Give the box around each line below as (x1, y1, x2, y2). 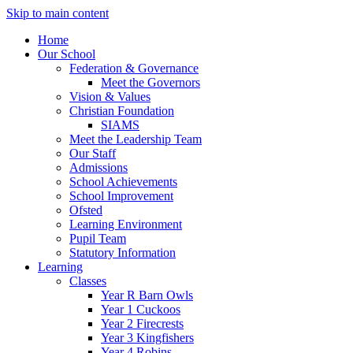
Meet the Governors (101, 76, 200, 89)
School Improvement (69, 189, 173, 203)
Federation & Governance (69, 61, 199, 75)
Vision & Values (69, 90, 150, 103)
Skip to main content (6, 6, 109, 20)
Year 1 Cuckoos (101, 303, 180, 316)
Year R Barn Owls (101, 288, 193, 302)
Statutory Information (69, 246, 176, 259)
